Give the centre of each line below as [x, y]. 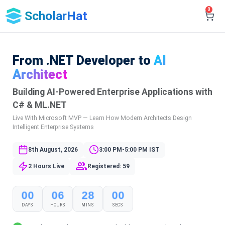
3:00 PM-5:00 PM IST [130, 149]
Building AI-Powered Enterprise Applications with [112, 92]
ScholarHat [56, 16]
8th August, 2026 [53, 149]
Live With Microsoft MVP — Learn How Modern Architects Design [102, 118]
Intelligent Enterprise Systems [53, 127]
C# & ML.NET [39, 105]
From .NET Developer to [83, 61]
